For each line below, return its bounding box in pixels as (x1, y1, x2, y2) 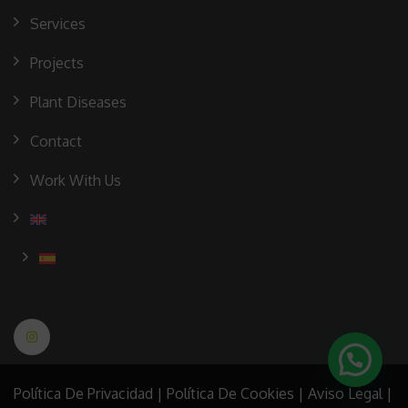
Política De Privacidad (14, 383, 153, 403)
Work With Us (30, 170, 121, 189)
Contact (30, 131, 82, 150)
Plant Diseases (30, 92, 127, 111)
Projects (30, 53, 84, 72)
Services (30, 14, 86, 33)
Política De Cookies (167, 383, 294, 403)
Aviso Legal (308, 383, 382, 403)
